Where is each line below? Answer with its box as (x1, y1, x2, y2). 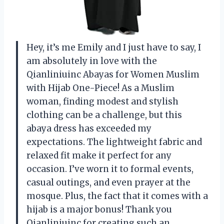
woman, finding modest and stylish (26, 96, 178, 107)
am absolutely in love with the (26, 55, 157, 67)
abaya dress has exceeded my (26, 123, 151, 134)
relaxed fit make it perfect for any (26, 150, 171, 161)
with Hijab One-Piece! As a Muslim (26, 82, 174, 94)
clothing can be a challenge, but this (26, 109, 182, 121)
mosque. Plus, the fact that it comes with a (26, 190, 208, 202)
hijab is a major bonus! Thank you (26, 204, 172, 215)
